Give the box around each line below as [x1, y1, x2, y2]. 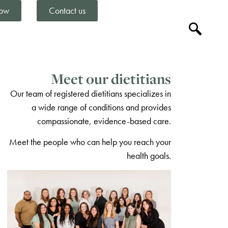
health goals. [127, 150, 171, 162]
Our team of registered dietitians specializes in [10, 88, 171, 99]
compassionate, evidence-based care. [37, 115, 171, 127]
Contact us [49, 5, 85, 16]
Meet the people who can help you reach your [9, 136, 171, 148]
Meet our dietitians [51, 69, 171, 89]
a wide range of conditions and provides [32, 101, 171, 113]
